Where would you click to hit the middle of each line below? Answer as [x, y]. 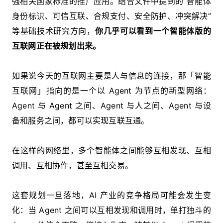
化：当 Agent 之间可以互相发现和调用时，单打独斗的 [111, 210]
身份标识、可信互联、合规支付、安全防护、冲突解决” [111, 16]
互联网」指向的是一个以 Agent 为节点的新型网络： [111, 90]
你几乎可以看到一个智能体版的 [153, 31]
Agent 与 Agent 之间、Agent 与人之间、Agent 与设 [111, 105]
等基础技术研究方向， [54, 31]
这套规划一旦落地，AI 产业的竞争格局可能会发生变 [111, 195]
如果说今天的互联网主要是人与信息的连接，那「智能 [111, 75]
